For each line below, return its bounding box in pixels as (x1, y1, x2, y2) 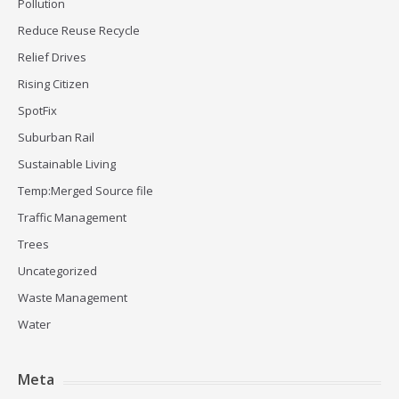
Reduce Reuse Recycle (18, 21, 140, 38)
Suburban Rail (18, 128, 94, 145)
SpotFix (18, 102, 57, 118)
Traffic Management (18, 208, 126, 225)
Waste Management (18, 289, 127, 305)
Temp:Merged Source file (18, 182, 153, 199)
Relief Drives (18, 48, 86, 65)
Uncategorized (18, 262, 97, 279)
